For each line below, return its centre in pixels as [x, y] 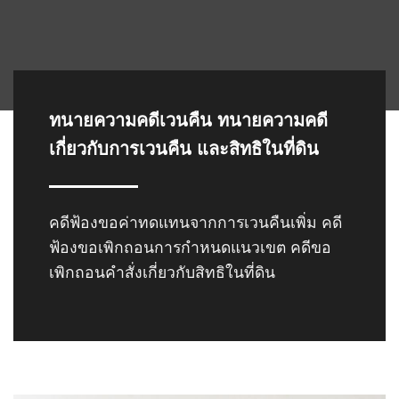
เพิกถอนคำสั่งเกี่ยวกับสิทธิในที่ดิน [162, 273]
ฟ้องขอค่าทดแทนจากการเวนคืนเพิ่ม [193, 223]
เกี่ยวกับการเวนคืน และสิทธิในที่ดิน [184, 149]
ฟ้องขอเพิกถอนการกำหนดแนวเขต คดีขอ [190, 248]
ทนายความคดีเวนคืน [130, 120]
